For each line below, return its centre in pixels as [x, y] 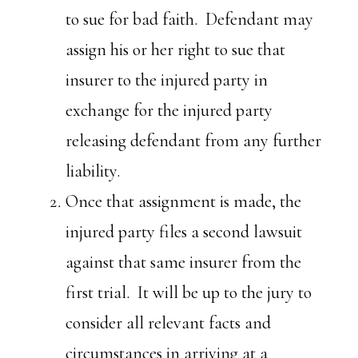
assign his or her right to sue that [176, 50]
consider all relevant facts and [169, 323]
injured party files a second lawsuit [184, 232]
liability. [93, 171]
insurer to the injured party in [167, 80]
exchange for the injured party [169, 110]
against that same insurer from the [184, 262]
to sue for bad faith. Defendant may [190, 19]
